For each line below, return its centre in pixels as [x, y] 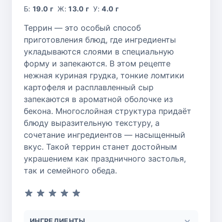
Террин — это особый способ [82, 28]
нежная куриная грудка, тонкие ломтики [104, 76]
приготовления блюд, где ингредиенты [100, 40]
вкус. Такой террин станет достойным [100, 147]
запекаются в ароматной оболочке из [98, 99]
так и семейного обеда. [70, 171]
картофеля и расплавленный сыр [89, 87]
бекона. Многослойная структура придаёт [108, 111]
